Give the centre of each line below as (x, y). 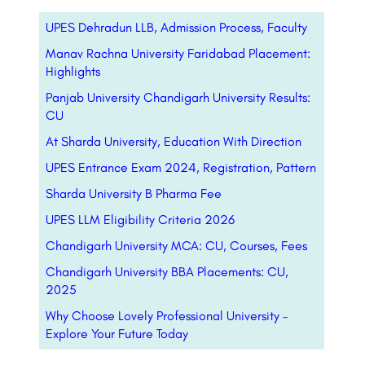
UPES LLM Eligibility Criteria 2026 (140, 220)
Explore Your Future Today (117, 334)
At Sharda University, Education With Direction (174, 142)
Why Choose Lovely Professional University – (167, 316)
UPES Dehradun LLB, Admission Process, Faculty (176, 28)
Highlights (73, 72)
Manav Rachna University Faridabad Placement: (178, 54)
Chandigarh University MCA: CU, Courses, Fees (176, 246)
